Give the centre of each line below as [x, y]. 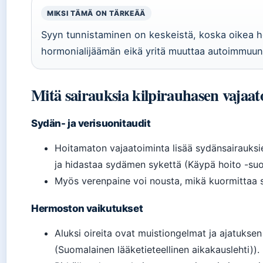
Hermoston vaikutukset [87, 208]
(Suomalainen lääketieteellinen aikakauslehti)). [157, 249]
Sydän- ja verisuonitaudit [91, 123]
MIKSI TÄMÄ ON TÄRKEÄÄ [97, 13]
